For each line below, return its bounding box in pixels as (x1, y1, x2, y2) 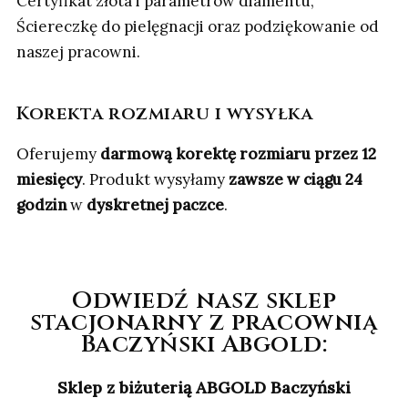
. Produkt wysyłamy (82, 169, 229, 190)
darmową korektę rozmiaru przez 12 (100, 144, 376, 165)
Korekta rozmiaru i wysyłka (16, 101, 312, 127)
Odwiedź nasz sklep (72, 285, 336, 318)
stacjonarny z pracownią (29, 307, 379, 340)
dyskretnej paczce (87, 195, 224, 216)
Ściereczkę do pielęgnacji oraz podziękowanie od (16, 16, 379, 37)
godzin (16, 195, 66, 216)
